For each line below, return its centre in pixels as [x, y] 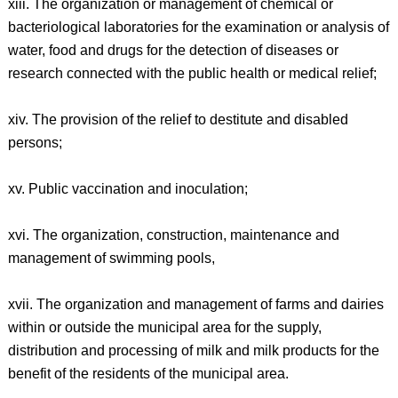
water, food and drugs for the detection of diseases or [173, 50]
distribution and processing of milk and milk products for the [193, 350]
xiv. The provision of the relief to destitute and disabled [178, 119]
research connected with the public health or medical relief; [192, 73]
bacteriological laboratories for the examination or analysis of [198, 27]
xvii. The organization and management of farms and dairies [195, 304]
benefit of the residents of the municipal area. [148, 374]
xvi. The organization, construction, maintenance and [173, 235]
